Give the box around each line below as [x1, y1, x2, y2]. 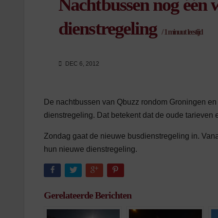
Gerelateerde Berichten [44, 189, 131, 200]
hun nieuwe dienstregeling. [44, 145, 137, 154]
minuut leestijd [166, 28, 203, 36]
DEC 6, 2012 [64, 60, 99, 68]
